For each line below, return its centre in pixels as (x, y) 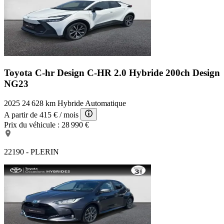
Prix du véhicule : (32, 124)
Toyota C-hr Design (45, 73)
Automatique (105, 103)
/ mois (69, 114)
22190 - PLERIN (31, 151)
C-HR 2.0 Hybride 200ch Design (153, 73)
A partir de (21, 114)
